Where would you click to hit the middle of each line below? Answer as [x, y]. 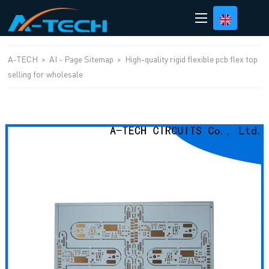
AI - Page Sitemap [82, 59]
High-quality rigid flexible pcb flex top [192, 59]
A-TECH [24, 59]
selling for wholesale [46, 74]
